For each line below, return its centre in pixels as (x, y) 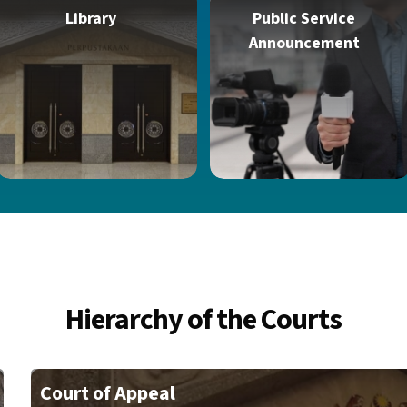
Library (90, 19)
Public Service (304, 19)
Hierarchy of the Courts (203, 320)
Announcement (304, 43)
